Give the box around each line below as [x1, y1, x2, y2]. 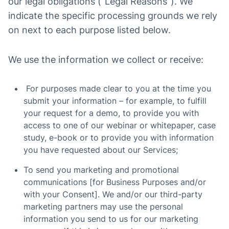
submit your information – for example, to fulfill [24, 96, 207, 106]
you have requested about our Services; [24, 145, 178, 155]
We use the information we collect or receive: [8, 54, 203, 65]
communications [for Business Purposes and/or [24, 177, 206, 187]
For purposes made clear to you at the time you [24, 83, 211, 94]
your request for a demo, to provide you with [24, 108, 199, 118]
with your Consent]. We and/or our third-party [24, 189, 202, 199]
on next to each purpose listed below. [8, 25, 171, 35]
